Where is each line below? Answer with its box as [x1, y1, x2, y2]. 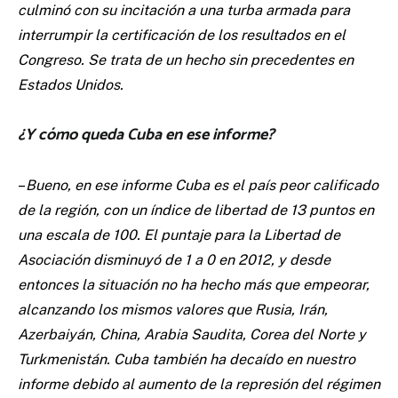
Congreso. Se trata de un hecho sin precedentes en [18, 52, 354, 69]
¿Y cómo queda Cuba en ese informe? [18, 122, 275, 149]
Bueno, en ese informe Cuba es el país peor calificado [26, 177, 378, 195]
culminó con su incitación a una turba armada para [18, 2, 350, 20]
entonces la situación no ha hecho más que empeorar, [18, 276, 370, 294]
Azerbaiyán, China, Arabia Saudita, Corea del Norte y [18, 326, 366, 344]
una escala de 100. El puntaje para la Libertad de [18, 227, 340, 244]
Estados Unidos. [18, 76, 123, 94]
